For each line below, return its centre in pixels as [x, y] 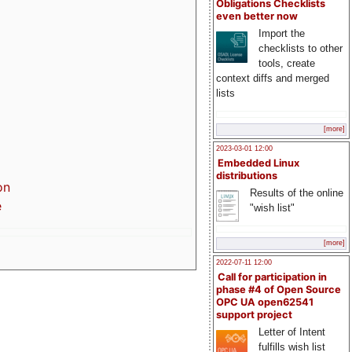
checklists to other [300, 49]
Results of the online [296, 192]
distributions [247, 175]
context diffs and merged [273, 79]
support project [254, 315]
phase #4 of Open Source [279, 290]
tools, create [286, 64]
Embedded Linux [258, 163]
